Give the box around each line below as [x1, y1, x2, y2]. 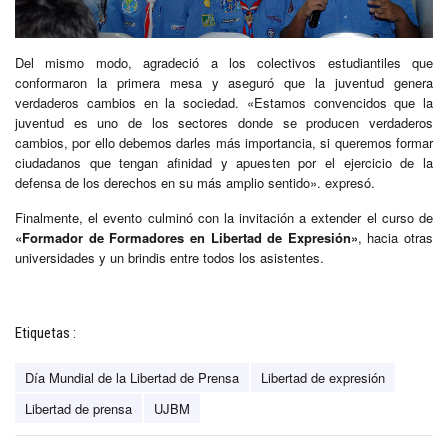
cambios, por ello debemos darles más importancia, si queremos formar [15, 133, 433, 153]
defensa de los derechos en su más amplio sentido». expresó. [15, 173, 375, 193]
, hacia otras [357, 228, 433, 248]
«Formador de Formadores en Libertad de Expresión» [15, 228, 358, 248]
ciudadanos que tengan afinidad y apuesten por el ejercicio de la [15, 153, 433, 173]
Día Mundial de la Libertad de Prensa [25, 368, 239, 388]
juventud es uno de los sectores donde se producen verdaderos [15, 113, 433, 133]
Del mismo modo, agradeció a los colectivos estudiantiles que [15, 53, 433, 73]
